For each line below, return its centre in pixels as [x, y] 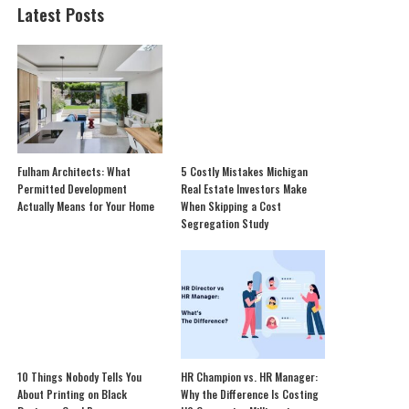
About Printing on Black [73, 393]
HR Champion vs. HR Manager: [249, 376]
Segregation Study [224, 224]
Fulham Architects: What [74, 172]
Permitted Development [73, 189]
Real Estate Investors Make [243, 189]
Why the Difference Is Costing [249, 393]
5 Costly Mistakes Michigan [244, 172]
